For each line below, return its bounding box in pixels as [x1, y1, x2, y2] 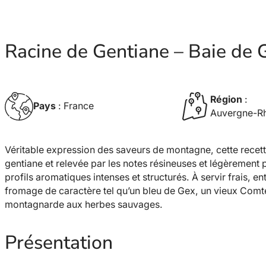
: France [58, 100, 94, 112]
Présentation [5, 229, 113, 255]
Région [210, 93, 242, 105]
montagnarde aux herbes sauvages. [5, 199, 163, 211]
